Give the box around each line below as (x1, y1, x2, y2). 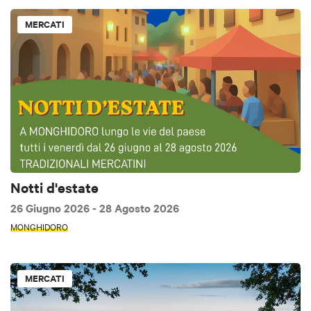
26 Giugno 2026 (10, 200, 92, 216)
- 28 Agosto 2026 (92, 200, 179, 216)
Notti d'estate (10, 177, 99, 196)
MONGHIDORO (10, 220, 68, 233)
